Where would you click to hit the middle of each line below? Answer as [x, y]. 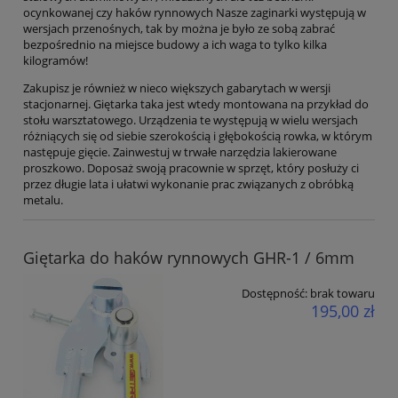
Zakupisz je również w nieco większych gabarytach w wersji [177, 88]
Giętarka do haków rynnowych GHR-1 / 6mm [189, 257]
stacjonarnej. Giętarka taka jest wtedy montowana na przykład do [196, 103]
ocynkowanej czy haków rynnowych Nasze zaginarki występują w [195, 12]
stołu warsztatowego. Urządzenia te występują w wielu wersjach [191, 119]
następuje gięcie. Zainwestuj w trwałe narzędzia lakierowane [180, 151]
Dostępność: [275, 293]
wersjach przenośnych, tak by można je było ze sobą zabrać [179, 28]
